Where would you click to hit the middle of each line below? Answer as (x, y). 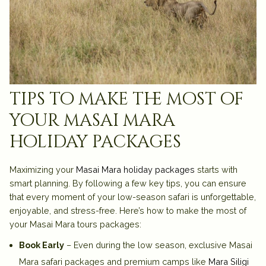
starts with (216, 170)
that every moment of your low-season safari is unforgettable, (133, 197)
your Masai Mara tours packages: (75, 224)
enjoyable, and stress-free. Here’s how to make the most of (128, 211)
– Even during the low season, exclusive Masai (158, 245)
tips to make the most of (126, 100)
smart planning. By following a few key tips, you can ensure (128, 183)
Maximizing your (43, 170)
